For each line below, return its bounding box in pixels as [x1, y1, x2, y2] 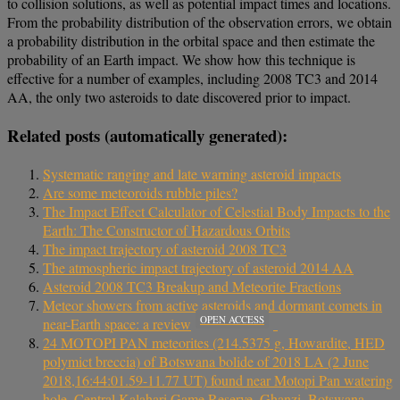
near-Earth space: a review [43, 313, 191, 333]
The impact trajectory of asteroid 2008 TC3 [43, 238, 287, 258]
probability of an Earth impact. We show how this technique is [7, 50, 355, 70]
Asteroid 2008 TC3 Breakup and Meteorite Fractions [43, 276, 341, 296]
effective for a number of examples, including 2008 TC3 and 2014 [7, 69, 378, 88]
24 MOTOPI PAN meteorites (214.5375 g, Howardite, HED [43, 332, 385, 352]
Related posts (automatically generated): [7, 123, 287, 148]
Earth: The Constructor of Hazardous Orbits [43, 220, 290, 239]
